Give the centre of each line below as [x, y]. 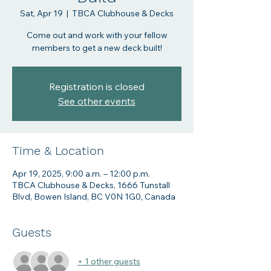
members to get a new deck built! [97, 47]
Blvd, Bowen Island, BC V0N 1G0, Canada [94, 196]
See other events [97, 101]
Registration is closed [97, 86]
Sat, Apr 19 [41, 13]
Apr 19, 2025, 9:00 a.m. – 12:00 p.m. [81, 173]
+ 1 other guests [109, 261]
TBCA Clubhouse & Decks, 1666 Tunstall [91, 185]
